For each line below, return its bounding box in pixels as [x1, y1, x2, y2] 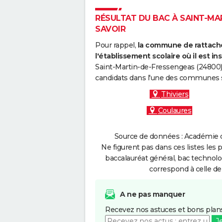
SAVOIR [95, 24, 125, 34]
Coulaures [158, 106, 192, 115]
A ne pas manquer [120, 190, 185, 199]
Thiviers [161, 90, 188, 99]
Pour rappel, [95, 41, 138, 50]
